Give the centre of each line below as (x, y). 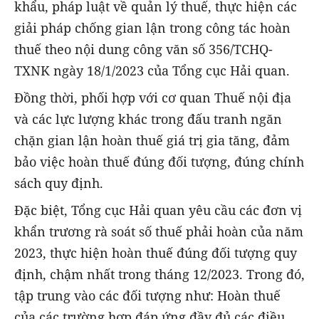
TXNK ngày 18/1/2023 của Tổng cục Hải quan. (152, 70)
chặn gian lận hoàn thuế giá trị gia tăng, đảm (152, 140)
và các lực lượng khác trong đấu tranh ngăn (148, 119)
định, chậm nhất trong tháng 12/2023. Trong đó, (159, 274)
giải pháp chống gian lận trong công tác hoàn (152, 27)
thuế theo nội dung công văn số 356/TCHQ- (143, 49)
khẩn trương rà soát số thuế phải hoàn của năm (159, 231)
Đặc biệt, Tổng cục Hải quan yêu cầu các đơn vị (158, 210)
